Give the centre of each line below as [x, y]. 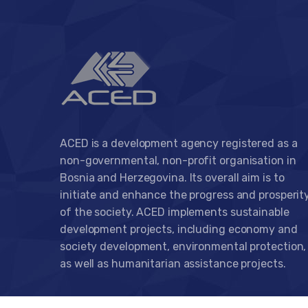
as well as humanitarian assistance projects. [173, 264]
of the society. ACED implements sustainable [175, 212]
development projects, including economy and [179, 229]
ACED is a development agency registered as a [179, 143]
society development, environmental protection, [183, 246]
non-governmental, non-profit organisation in [178, 161]
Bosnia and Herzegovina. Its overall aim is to [172, 178]
